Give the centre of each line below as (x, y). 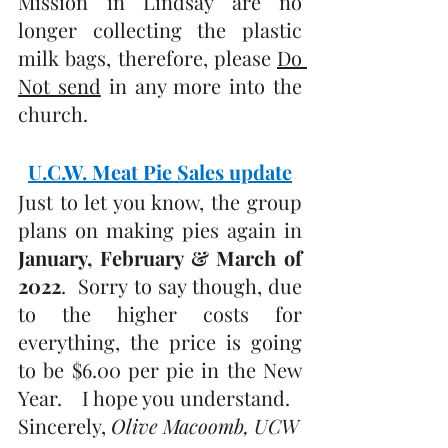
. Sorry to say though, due (181, 285)
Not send (59, 85)
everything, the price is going (160, 341)
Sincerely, (64, 425)
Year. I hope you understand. (154, 397)
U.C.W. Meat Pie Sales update (160, 171)
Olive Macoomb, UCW (205, 425)
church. (53, 113)
